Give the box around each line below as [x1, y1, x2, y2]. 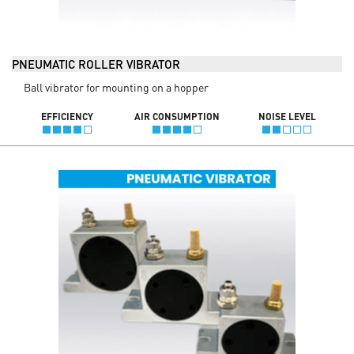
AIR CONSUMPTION [134, 111, 220, 122]
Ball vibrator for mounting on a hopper [24, 80, 209, 94]
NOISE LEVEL [258, 111, 316, 122]
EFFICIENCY [40, 111, 93, 122]
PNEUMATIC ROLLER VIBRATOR [12, 57, 180, 71]
